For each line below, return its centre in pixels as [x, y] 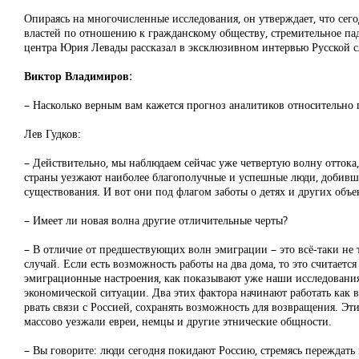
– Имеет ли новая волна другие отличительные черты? [156, 220]
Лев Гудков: [52, 133]
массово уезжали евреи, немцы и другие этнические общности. [178, 321]
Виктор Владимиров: [78, 76]
